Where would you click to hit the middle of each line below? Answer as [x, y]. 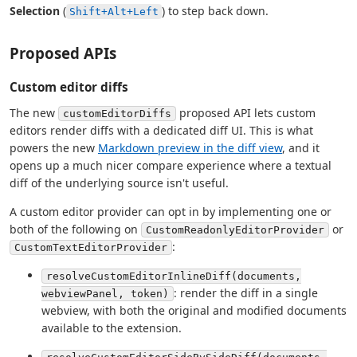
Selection [35, 11]
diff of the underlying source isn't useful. [119, 183]
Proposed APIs [63, 53]
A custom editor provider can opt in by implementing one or [171, 212]
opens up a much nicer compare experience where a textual [171, 166]
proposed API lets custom [246, 113]
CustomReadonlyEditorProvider [235, 230]
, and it [301, 148]
